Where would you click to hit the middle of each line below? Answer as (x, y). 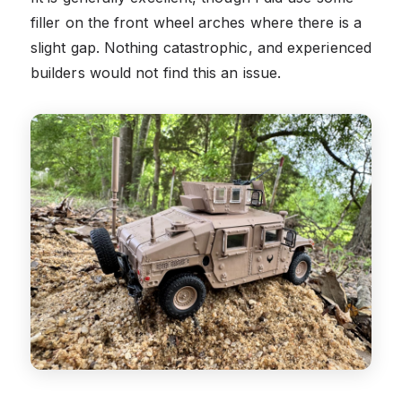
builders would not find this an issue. (156, 72)
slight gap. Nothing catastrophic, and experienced (201, 47)
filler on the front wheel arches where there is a (196, 22)
